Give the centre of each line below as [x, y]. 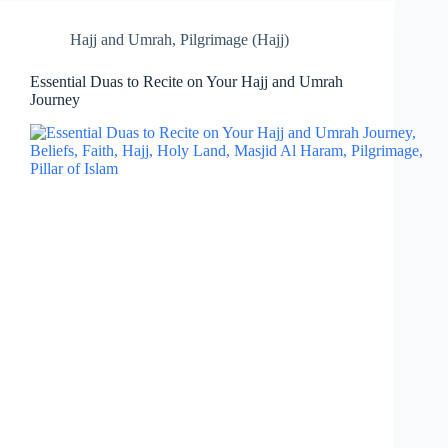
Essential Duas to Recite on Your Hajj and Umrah [186, 82]
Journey [55, 100]
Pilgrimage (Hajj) [234, 40]
